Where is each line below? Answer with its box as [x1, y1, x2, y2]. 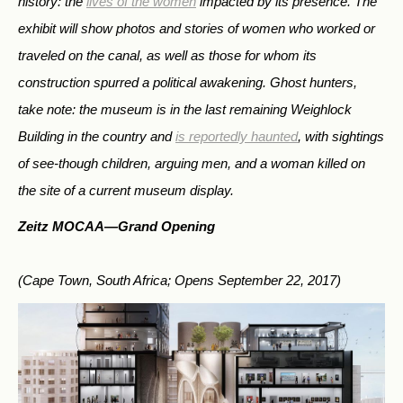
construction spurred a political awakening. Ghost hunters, [18, 74, 357, 90]
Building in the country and [18, 128, 175, 144]
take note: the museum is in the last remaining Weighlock [18, 101, 352, 117]
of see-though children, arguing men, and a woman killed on [18, 155, 365, 171]
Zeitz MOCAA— [18, 218, 118, 234]
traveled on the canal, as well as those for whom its [18, 47, 317, 63]
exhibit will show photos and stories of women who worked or [18, 20, 375, 36]
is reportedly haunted [175, 128, 298, 144]
